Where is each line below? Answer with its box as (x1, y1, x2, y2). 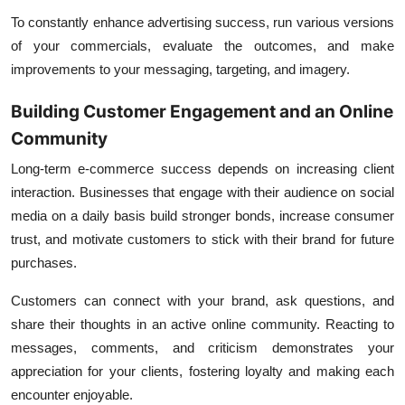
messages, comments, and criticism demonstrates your (11, 340, 394, 355)
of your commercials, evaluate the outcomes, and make (11, 38, 394, 53)
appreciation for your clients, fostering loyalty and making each (11, 363, 394, 379)
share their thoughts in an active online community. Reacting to (11, 316, 394, 332)
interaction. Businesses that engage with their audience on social (11, 184, 394, 200)
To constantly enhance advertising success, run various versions (11, 14, 394, 30)
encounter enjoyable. (11, 387, 133, 402)
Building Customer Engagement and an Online (11, 101, 393, 122)
